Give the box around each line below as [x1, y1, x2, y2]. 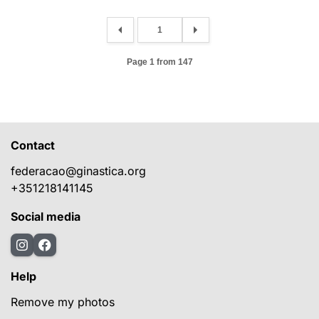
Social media [11, 209, 80, 224]
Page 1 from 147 [126, 56, 193, 67]
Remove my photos [11, 295, 115, 310]
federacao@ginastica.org [11, 164, 146, 179]
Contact [11, 138, 55, 153]
